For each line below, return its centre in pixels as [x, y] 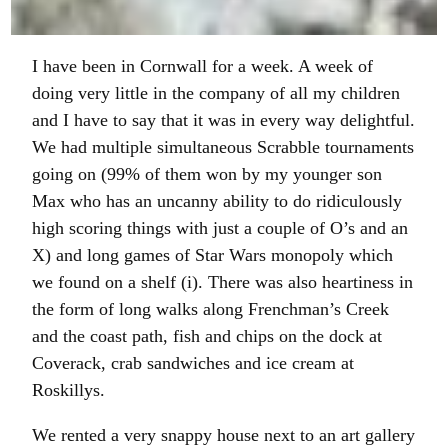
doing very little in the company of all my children [216, 93]
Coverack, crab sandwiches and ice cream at [193, 363]
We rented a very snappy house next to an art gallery [224, 435]
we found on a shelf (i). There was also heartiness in [223, 282]
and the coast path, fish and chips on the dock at [207, 336]
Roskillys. [69, 390]
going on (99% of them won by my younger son [207, 174]
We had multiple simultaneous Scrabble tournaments [223, 147]
